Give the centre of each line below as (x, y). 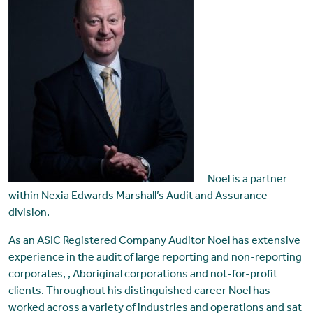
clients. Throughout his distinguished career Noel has (139, 292)
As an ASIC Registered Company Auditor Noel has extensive (154, 242)
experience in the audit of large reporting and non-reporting (155, 259)
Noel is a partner (247, 181)
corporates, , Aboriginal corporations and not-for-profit (143, 276)
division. (29, 214)
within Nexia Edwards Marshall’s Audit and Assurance (138, 197)
